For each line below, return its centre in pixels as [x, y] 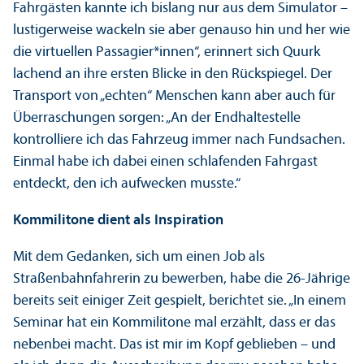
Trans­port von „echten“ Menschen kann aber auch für [174, 97]
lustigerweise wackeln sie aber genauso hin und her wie [182, 31]
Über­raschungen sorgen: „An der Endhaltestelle [157, 119]
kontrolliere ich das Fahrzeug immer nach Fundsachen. [179, 141]
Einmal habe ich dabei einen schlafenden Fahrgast [165, 162]
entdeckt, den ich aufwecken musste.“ [127, 184]
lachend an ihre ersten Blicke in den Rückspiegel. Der [173, 75]
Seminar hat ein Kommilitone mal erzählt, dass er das [174, 323]
